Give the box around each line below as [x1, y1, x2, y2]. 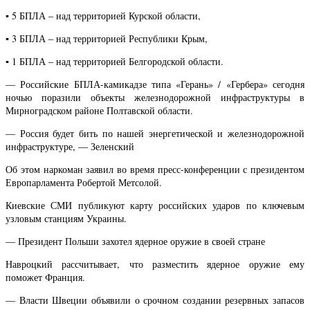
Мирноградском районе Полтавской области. [6, 103, 193, 117]
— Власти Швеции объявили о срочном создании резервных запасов [6, 293, 304, 307]
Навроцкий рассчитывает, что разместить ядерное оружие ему [6, 257, 304, 271]
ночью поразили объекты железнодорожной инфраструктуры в [6, 90, 304, 104]
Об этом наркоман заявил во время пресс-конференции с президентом [6, 163, 304, 176]
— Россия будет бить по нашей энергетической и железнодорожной [6, 126, 304, 140]
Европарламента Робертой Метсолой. [6, 176, 162, 189]
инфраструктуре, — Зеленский [6, 139, 134, 153]
